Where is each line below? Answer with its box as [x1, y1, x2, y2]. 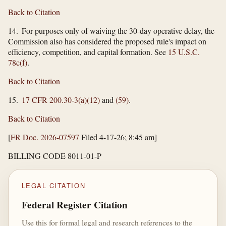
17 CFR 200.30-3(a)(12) [22, 94, 100, 105]
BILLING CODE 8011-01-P [8, 150, 101, 161]
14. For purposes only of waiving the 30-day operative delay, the [8, 25, 214, 36]
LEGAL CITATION [21, 180, 86, 190]
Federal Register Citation [21, 198, 128, 212]
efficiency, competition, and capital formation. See [8, 46, 168, 57]
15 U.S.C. [168, 46, 200, 57]
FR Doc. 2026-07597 [11, 131, 79, 142]
